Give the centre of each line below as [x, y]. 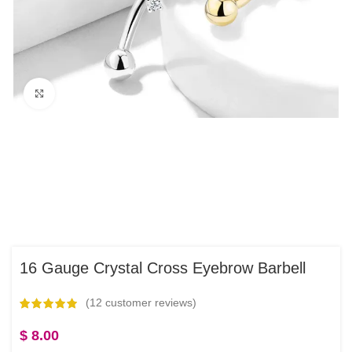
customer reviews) [149, 303]
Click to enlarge [93, 93]
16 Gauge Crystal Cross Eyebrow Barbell [163, 268]
